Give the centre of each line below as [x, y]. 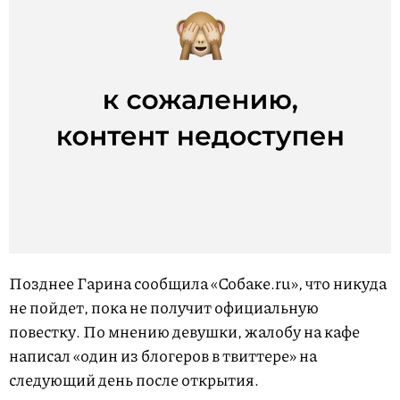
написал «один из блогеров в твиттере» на [163, 355]
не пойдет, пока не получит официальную [164, 307]
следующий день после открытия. [135, 379]
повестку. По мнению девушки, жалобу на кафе [184, 331]
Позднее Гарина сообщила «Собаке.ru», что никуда [198, 283]
